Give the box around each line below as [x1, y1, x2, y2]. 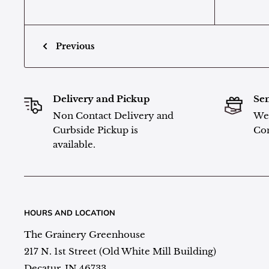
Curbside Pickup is [53, 124, 138, 136]
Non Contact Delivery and [53, 110, 174, 121]
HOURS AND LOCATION [24, 208, 115, 219]
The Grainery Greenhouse [24, 229, 145, 241]
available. [53, 139, 95, 150]
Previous [56, 41, 95, 52]
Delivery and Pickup [53, 93, 150, 104]
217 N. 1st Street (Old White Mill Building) [24, 246, 216, 258]
